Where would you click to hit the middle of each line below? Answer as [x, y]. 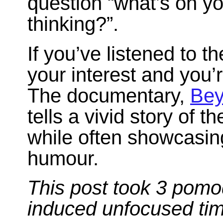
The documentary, [109, 95]
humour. [63, 158]
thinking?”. [73, 24]
